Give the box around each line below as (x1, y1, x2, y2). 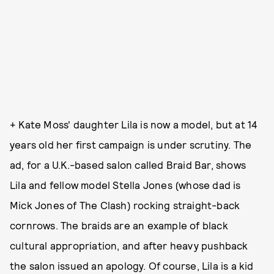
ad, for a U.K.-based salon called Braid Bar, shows (10, 158, 246, 171)
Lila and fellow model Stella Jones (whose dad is (10, 178, 241, 191)
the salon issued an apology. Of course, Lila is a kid (10, 259, 254, 272)
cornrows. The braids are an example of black (10, 218, 228, 231)
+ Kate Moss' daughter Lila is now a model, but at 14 (10, 117, 258, 130)
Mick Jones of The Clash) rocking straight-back (10, 198, 240, 211)
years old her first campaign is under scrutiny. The (10, 138, 252, 150)
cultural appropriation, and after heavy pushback (10, 239, 248, 251)
